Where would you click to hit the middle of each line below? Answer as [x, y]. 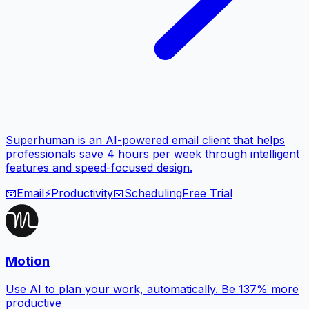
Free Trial [207, 193]
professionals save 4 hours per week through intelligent [152, 154]
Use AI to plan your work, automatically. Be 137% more [152, 289]
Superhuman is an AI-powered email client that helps [145, 140]
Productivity [82, 193]
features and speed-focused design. [99, 168]
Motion [28, 261]
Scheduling [153, 193]
